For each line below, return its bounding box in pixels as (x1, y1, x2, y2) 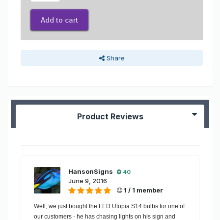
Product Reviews (77, 111, 143, 122)
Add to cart (41, 16, 78, 25)
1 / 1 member (122, 186, 163, 194)
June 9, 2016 (68, 177, 107, 185)
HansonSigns (68, 167, 113, 176)
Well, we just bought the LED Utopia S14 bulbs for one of (34, 203, 185, 210)
